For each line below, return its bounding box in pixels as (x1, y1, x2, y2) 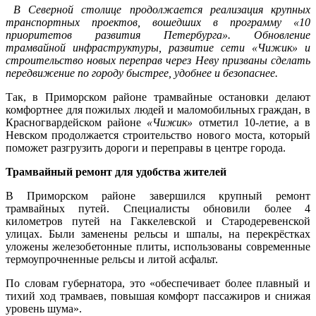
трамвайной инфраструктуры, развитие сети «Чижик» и (6, 41, 310, 54)
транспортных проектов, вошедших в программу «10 (6, 16, 310, 28)
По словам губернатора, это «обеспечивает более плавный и (6, 276, 310, 289)
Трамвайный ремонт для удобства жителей (6, 165, 226, 178)
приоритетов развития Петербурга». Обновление (6, 28, 310, 41)
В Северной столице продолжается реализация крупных (6, 3, 310, 16)
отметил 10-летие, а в (193, 116, 311, 128)
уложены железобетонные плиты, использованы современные (6, 240, 310, 253)
